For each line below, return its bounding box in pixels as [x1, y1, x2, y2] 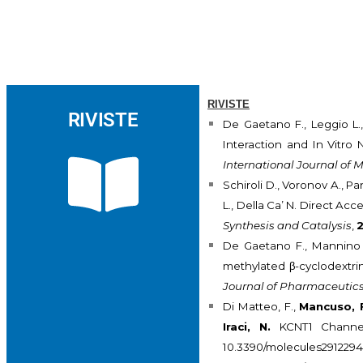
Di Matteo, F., [223, 300, 300, 314]
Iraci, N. [223, 320, 280, 334]
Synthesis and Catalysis [223, 219, 352, 233]
